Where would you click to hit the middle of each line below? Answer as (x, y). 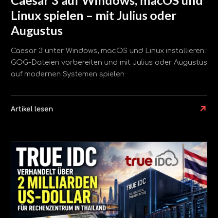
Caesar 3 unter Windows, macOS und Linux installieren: (108, 51)
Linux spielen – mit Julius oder (94, 15)
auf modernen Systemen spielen (68, 74)
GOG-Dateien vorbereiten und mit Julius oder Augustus (109, 63)
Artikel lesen (32, 109)
